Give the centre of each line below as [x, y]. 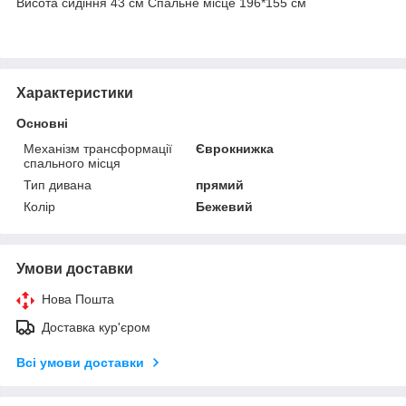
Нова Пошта [78, 299]
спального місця [72, 163]
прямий [220, 184]
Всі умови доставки [80, 362]
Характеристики [75, 92]
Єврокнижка [235, 148]
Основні [42, 123]
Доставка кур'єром [96, 327]
